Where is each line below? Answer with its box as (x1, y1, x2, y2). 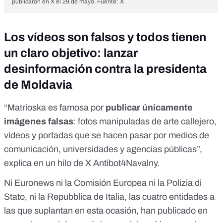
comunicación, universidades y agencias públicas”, (4, 144, 202, 154)
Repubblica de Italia (47, 191, 124, 202)
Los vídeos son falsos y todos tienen (4, 30, 206, 44)
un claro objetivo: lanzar (4, 46, 138, 59)
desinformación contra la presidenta (4, 62, 207, 75)
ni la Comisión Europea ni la (54, 177, 166, 188)
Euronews (14, 177, 54, 188)
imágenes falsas (4, 116, 73, 126)
